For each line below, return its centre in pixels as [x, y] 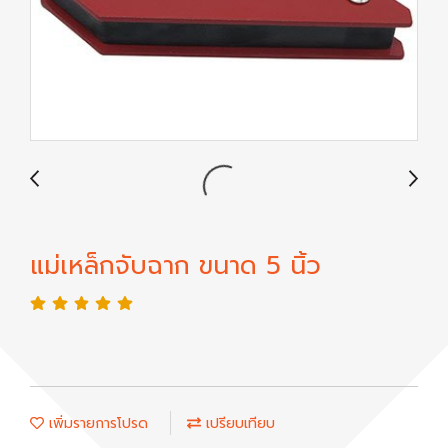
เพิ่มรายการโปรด [96, 423]
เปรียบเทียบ [238, 423]
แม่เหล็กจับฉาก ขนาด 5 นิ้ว [175, 266]
